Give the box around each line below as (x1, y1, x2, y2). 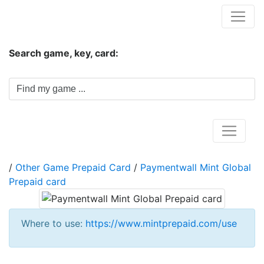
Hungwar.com (9, 9, 86, 23)
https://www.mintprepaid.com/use (85, 217, 237, 229)
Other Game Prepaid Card (15, 161, 131, 173)
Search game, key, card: (9, 47, 118, 59)
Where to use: (21, 217, 85, 229)
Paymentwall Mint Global (140, 161, 251, 173)
